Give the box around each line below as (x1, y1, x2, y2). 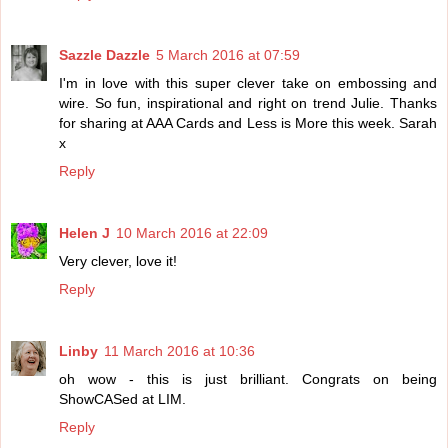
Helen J (59, 225, 110, 242)
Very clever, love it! (59, 253, 177, 270)
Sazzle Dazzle (59, 47, 150, 64)
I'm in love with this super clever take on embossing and (59, 75, 437, 92)
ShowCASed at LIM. (59, 391, 186, 408)
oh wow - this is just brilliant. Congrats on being (59, 371, 437, 388)
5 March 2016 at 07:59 (156, 47, 300, 64)
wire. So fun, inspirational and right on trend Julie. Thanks (59, 95, 437, 112)
